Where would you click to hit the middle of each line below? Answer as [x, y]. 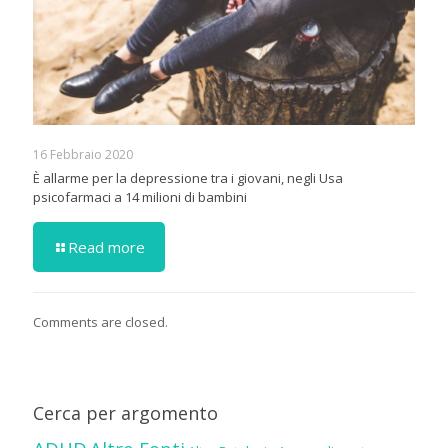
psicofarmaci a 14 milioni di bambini [140, 196]
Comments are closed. [100, 321]
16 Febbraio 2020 [83, 154]
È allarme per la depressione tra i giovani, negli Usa [188, 177]
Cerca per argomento [125, 412]
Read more [106, 246]
